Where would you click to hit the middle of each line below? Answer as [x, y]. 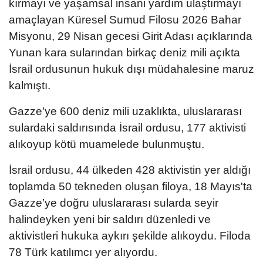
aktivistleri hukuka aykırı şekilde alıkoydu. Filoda [130, 236]
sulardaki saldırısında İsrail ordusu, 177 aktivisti [127, 128]
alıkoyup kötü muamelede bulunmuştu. [107, 144]
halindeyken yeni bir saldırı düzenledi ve [110, 220]
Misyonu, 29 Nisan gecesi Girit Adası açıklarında [131, 36]
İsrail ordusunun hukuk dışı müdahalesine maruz [131, 69]
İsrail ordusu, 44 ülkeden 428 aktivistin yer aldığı [130, 170]
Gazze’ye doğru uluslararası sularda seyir [114, 203]
